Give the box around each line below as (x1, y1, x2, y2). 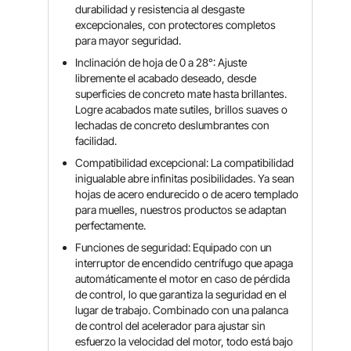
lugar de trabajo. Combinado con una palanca (75, 303, 289, 317)
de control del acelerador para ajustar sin (75, 319, 266, 332)
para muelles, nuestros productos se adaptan (75, 203, 288, 216)
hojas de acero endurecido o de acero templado (75, 187, 299, 201)
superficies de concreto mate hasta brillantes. (75, 87, 288, 100)
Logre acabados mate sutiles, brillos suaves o (75, 103, 288, 116)
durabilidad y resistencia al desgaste (75, 2, 245, 16)
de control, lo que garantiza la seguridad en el (75, 288, 288, 301)
